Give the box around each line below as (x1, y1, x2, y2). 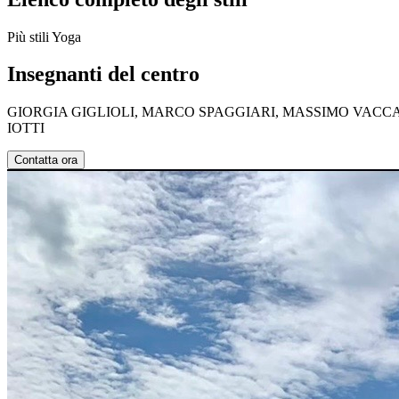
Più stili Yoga (7, 28, 81, 45)
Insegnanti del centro (7, 62, 199, 86)
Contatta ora (14, 153, 77, 167)
